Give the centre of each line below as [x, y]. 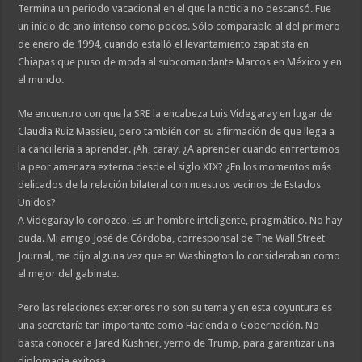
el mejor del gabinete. [69, 274]
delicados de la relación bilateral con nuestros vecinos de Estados [170, 185]
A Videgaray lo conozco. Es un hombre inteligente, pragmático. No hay [180, 221]
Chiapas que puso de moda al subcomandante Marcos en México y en [180, 62]
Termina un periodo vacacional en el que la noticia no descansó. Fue [175, 9]
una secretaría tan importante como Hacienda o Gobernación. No [169, 326]
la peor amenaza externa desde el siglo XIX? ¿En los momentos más [175, 167]
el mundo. [41, 80]
